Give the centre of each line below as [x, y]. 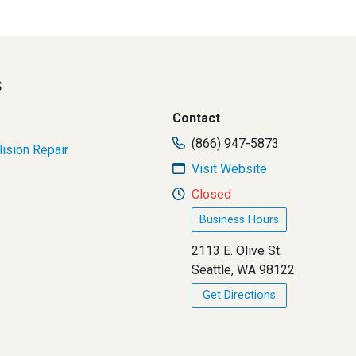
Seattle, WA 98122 [244, 269]
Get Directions [240, 295]
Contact [197, 118]
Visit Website [230, 168]
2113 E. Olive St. [237, 250]
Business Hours [240, 219]
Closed [212, 194]
